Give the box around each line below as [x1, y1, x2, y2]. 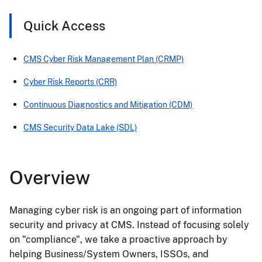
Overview [9, 167, 90, 188]
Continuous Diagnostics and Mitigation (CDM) [23, 99, 192, 109]
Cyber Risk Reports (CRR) [23, 77, 117, 87]
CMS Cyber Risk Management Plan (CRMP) [23, 54, 184, 64]
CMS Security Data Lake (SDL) [23, 122, 137, 132]
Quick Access [23, 18, 105, 33]
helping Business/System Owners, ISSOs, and [9, 249, 209, 260]
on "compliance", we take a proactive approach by [9, 234, 227, 245]
